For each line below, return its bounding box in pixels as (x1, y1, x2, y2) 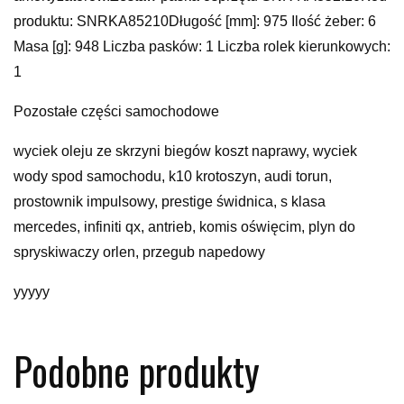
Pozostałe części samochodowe (14, 103, 219, 119)
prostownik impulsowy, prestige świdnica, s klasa (14, 193, 326, 209)
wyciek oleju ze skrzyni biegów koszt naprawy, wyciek (14, 142, 357, 159)
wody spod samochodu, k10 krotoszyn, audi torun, (14, 168, 332, 184)
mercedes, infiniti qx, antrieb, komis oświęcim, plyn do (14, 218, 355, 234)
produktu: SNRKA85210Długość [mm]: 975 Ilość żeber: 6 (14, 13, 376, 29)
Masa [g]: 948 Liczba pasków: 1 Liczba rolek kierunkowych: (14, 38, 390, 54)
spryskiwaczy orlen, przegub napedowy (14, 243, 265, 260)
